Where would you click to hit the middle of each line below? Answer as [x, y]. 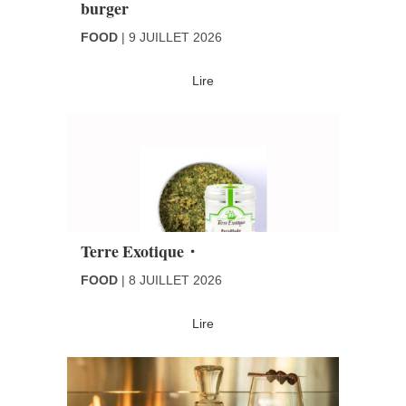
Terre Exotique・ [140, 251]
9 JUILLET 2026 [175, 37]
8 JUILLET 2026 [175, 280]
